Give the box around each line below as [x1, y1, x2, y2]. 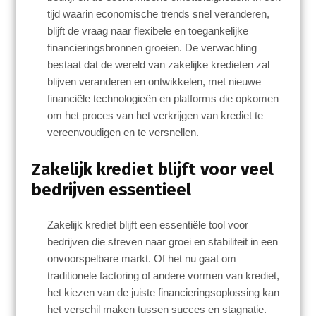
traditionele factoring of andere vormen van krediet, [47, 269, 280, 281]
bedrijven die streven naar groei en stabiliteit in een [47, 235, 279, 248]
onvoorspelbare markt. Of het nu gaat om [47, 252, 237, 265]
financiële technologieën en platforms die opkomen [47, 92, 279, 105]
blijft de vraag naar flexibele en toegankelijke [47, 25, 249, 37]
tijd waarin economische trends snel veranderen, [47, 8, 270, 20]
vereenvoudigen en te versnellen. [47, 126, 200, 139]
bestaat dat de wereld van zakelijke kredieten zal [47, 59, 270, 71]
